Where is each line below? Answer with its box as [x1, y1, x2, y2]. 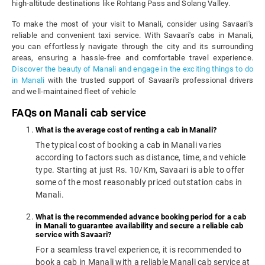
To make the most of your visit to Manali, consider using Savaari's [12, 20, 253, 29]
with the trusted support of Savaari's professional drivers [44, 76, 254, 85]
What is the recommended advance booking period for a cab [35, 212, 246, 222]
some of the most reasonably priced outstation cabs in [35, 177, 243, 188]
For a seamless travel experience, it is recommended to [35, 245, 242, 255]
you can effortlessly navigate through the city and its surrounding [12, 42, 253, 51]
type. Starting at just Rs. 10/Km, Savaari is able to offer [35, 165, 245, 175]
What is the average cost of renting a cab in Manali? [35, 125, 216, 135]
